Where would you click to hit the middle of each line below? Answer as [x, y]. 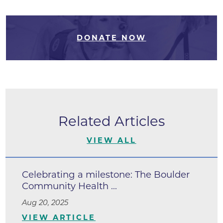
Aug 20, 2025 [45, 203]
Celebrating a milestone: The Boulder [106, 174]
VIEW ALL [111, 140]
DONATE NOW [111, 38]
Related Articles [111, 121]
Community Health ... [70, 186]
